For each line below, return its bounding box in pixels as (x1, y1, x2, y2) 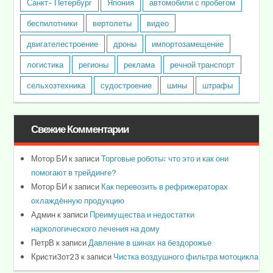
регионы (79, 58, 109, 72)
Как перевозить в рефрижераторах (101, 180, 229, 194)
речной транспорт (170, 58, 235, 72)
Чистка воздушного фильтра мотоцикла (113, 250, 259, 264)
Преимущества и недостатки (90, 208, 195, 222)
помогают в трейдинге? (31, 166, 117, 180)
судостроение (101, 79, 152, 93)
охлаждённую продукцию (31, 194, 125, 208)
